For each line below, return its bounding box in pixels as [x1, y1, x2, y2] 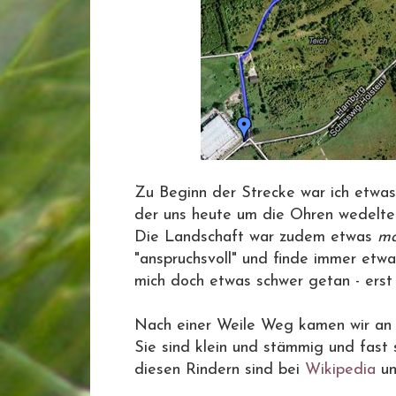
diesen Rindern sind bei [134, 362, 305, 378]
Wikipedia [305, 362, 376, 378]
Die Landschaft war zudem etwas [134, 229, 377, 246]
